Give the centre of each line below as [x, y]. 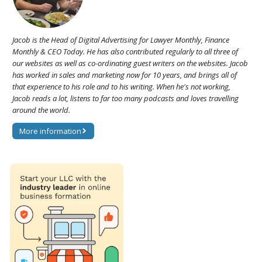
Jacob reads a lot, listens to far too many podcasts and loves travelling [125, 98]
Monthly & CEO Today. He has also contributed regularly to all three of [125, 51]
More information [50, 131]
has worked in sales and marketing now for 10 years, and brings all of [125, 75]
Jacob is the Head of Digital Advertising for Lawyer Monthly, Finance [121, 39]
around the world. [41, 110]
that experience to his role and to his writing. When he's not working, [121, 86]
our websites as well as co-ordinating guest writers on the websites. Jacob [130, 63]
